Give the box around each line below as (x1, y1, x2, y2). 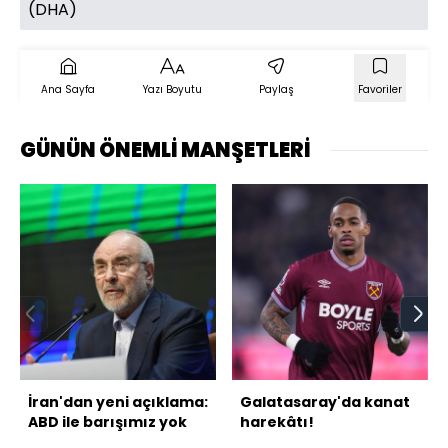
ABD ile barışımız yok (28, 412, 187, 433)
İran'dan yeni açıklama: (28, 392, 208, 413)
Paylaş (258, 82, 294, 98)
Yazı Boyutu (142, 82, 202, 98)
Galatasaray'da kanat (240, 392, 410, 413)
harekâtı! (240, 412, 314, 433)
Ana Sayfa (41, 82, 95, 98)
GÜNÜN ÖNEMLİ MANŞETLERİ (20, 136, 311, 165)
